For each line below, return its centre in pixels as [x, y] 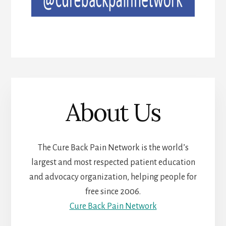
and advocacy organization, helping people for [113, 177]
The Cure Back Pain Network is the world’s [113, 148]
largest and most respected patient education [113, 163]
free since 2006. [113, 192]
